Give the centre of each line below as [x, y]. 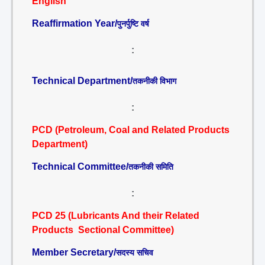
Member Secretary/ [74, 252]
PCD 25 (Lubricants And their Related [116, 216]
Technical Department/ [82, 81]
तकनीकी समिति [151, 167]
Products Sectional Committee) [103, 230]
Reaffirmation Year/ [75, 23]
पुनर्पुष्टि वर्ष [133, 24]
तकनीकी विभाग [154, 81]
